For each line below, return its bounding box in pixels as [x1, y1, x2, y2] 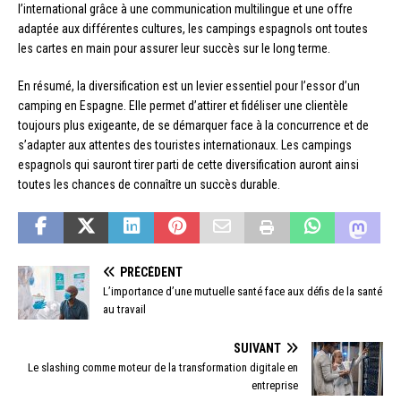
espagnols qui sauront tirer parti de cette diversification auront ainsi [18, 158, 359, 173]
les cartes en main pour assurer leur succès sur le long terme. [18, 41, 330, 56]
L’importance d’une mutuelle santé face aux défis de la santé [103, 285, 382, 299]
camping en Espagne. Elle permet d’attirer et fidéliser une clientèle [18, 98, 348, 114]
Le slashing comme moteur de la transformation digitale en [28, 361, 298, 375]
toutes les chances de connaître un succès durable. [18, 177, 280, 192]
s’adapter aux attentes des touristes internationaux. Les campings [18, 138, 352, 153]
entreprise [252, 379, 298, 393]
